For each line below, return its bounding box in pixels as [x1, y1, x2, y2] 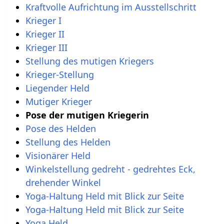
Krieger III [25, 41, 67, 53]
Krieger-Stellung [25, 68, 94, 80]
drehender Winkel [25, 176, 101, 188]
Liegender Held [25, 81, 89, 94]
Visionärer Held [25, 149, 90, 161]
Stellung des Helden [25, 135, 110, 148]
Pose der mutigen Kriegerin [25, 108, 149, 121]
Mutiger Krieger [25, 95, 92, 107]
